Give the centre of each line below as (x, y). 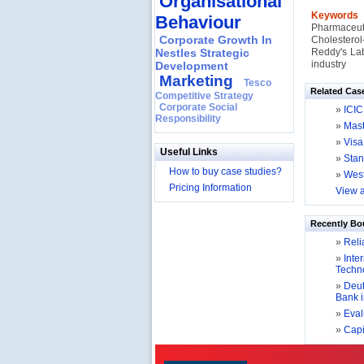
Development (192, 66)
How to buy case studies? (225, 171)
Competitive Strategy (204, 96)
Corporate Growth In (216, 40)
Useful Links (189, 152)
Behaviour (198, 22)
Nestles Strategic (202, 53)
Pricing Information (210, 188)
